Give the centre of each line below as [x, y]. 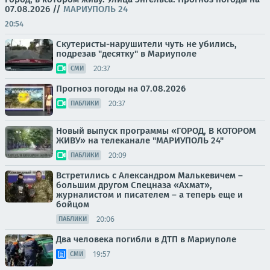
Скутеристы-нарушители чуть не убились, [146, 44]
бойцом [73, 204]
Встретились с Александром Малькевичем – [149, 175]
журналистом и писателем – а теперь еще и [149, 195]
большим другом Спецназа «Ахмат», [134, 185]
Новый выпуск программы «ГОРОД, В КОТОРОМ [156, 131]
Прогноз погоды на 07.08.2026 [121, 89]
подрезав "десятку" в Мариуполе [126, 54]
